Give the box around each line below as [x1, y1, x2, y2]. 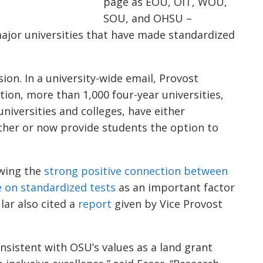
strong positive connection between [44, 164, 228, 178]
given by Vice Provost [112, 197, 222, 211]
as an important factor [116, 180, 235, 194]
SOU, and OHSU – [103, 11, 192, 25]
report [78, 197, 112, 211]
